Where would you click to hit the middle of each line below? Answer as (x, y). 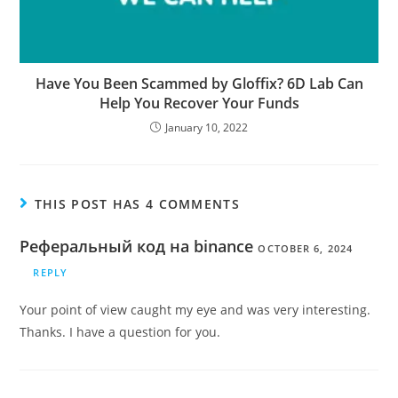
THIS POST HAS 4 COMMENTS (137, 203)
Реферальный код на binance (137, 246)
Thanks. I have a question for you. (120, 331)
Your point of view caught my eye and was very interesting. (195, 309)
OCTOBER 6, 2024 (305, 248)
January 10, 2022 (207, 127)
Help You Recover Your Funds (199, 103)
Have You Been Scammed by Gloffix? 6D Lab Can (199, 83)
